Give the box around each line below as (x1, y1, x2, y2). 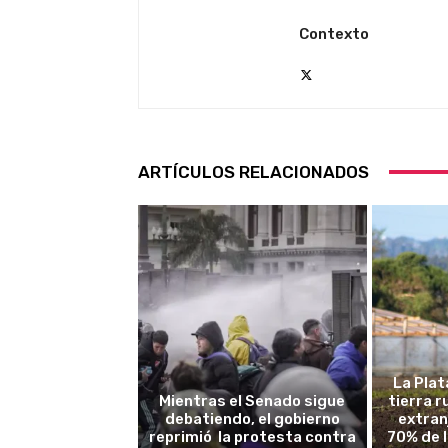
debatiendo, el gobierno (164, 410, 340, 429)
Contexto (299, 24, 369, 43)
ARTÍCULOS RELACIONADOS (138, 161, 369, 182)
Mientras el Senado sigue (159, 392, 346, 411)
